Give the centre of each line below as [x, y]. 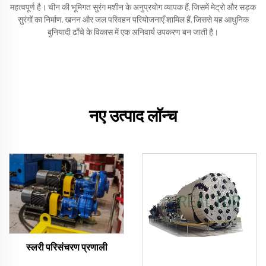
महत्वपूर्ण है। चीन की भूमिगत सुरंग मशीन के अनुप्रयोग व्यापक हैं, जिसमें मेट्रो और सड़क [133, 8]
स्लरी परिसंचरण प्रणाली [66, 248]
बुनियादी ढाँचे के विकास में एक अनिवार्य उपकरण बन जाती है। [133, 33]
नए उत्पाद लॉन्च [133, 117]
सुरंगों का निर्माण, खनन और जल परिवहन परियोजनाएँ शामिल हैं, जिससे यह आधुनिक [133, 20]
